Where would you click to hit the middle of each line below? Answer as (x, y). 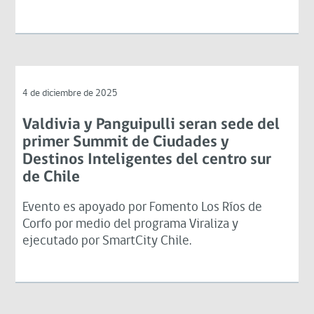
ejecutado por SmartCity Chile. (107, 241)
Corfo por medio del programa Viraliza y (131, 224)
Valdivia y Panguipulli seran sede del (151, 125)
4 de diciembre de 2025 (70, 93)
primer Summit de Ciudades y (126, 142)
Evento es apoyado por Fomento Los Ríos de (143, 207)
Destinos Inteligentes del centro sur (147, 160)
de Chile (52, 177)
